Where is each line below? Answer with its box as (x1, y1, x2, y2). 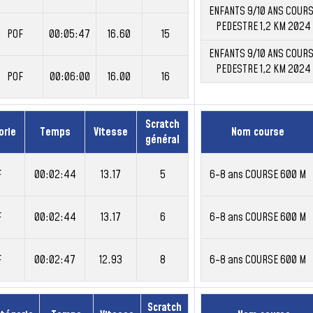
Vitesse (94, 124, 128, 140)
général (145, 132, 180, 147)
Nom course (231, 124, 284, 140)
